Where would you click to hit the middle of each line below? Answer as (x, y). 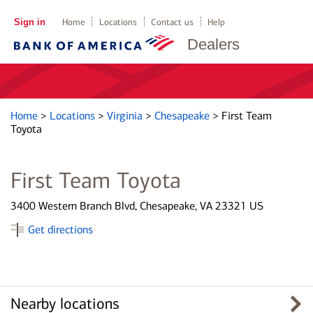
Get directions (60, 230)
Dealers (213, 44)
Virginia (126, 116)
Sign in (29, 22)
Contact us (173, 22)
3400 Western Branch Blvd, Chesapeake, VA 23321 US (137, 206)
